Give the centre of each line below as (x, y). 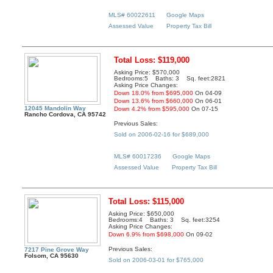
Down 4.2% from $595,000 (152, 109)
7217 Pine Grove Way (57, 250)
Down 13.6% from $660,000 (154, 101)
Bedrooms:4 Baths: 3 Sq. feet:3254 (165, 220)
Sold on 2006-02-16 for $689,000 (162, 134)
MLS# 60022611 (132, 15)
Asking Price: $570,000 (147, 73)
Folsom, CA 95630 (52, 256)
